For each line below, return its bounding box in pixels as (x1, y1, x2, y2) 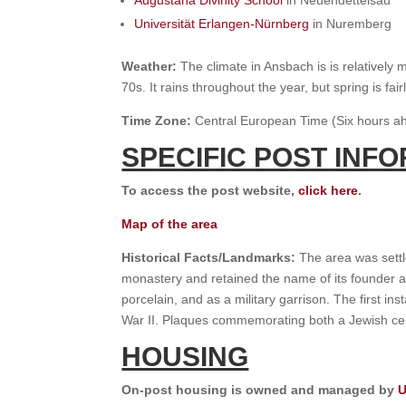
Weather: (121, 59, 181, 74)
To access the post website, (121, 183, 299, 198)
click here (298, 183, 359, 198)
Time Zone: (121, 113, 196, 129)
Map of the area (121, 217, 218, 232)
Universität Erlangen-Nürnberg (134, 16, 310, 32)
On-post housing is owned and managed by (121, 382, 399, 398)
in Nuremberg (309, 16, 392, 32)
